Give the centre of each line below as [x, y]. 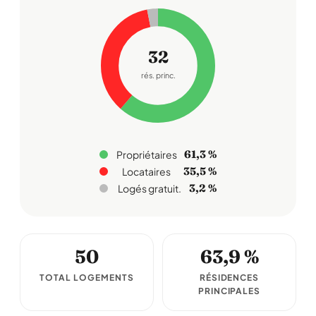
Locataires [146, 171]
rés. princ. [158, 75]
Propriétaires [147, 154]
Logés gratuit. [149, 188]
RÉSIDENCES [229, 278]
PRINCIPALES [229, 291]
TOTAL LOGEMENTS [87, 278]
